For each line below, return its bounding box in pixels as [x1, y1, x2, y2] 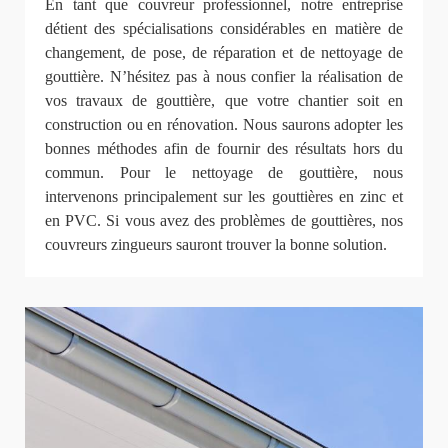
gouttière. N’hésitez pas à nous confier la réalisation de [45, 67, 403, 85]
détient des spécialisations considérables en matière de [45, 19, 403, 37]
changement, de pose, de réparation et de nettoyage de [45, 43, 403, 61]
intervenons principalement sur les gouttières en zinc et [45, 187, 403, 205]
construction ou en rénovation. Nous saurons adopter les [45, 115, 403, 133]
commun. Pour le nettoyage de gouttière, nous [45, 163, 403, 181]
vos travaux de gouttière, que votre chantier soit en [45, 91, 403, 109]
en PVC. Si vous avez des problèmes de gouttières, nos [45, 211, 403, 229]
